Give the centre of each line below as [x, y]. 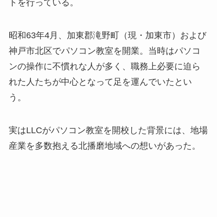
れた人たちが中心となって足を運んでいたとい [100, 82]
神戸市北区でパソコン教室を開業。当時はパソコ [104, 51]
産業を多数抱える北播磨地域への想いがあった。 [104, 146]
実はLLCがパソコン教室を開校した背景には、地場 [108, 131]
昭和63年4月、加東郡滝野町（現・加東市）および [107, 36]
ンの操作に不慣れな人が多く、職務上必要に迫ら [104, 67]
